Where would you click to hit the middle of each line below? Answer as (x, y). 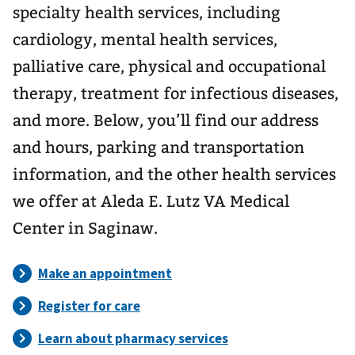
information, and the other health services (174, 174)
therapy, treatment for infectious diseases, (176, 94)
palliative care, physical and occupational (169, 67)
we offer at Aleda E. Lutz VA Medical (151, 201)
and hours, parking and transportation (158, 147)
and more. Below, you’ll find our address (166, 120)
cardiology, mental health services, (145, 40)
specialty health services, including (147, 13)
